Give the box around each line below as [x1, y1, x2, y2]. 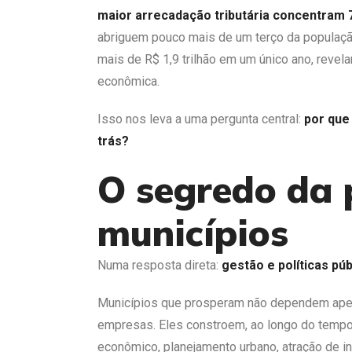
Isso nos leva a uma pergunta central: [97, 111, 304, 126]
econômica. [97, 73, 159, 89]
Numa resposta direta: [97, 257, 222, 273]
